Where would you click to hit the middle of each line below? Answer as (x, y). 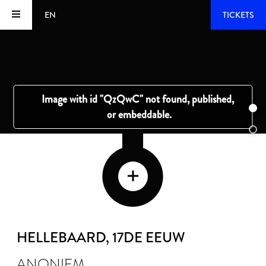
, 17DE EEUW (145, 237)
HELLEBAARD (61, 237)
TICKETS (238, 15)
